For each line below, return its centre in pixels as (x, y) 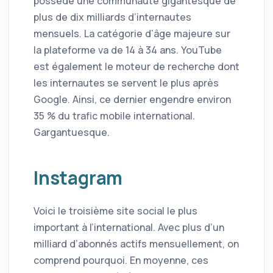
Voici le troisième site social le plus (115, 211)
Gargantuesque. (72, 132)
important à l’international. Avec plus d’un (129, 228)
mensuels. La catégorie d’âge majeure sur (132, 33)
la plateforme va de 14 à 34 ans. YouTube (128, 50)
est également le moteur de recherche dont (136, 66)
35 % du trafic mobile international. (114, 115)
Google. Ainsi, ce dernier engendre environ (132, 99)
